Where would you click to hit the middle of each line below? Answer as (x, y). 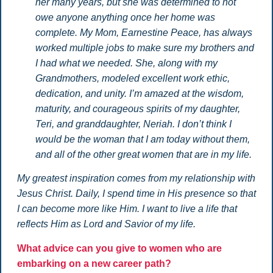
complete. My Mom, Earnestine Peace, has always (144, 32)
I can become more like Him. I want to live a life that (127, 209)
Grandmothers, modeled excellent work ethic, (132, 78)
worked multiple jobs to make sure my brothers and (144, 48)
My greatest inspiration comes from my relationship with (136, 179)
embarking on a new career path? (94, 263)
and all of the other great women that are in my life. (143, 154)
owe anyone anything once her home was (125, 17)
